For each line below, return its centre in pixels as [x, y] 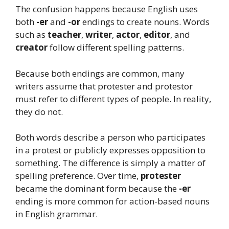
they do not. [39, 111]
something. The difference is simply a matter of [110, 163]
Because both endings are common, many [100, 73]
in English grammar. [56, 214]
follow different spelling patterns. [116, 48]
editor [157, 35]
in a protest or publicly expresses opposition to [110, 150]
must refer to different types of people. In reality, [113, 99]
